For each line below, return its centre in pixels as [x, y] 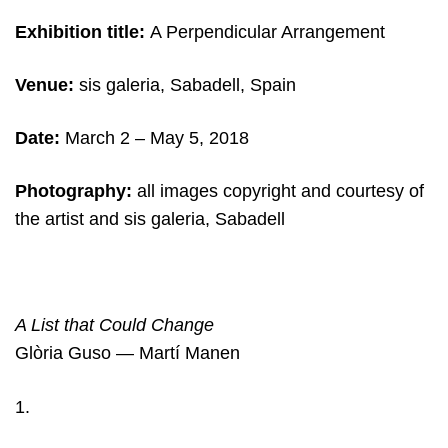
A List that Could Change [114, 325]
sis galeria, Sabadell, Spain [185, 84]
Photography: [73, 191]
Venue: [44, 84]
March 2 [95, 137]
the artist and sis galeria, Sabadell [150, 219]
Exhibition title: [80, 31]
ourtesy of [384, 191]
